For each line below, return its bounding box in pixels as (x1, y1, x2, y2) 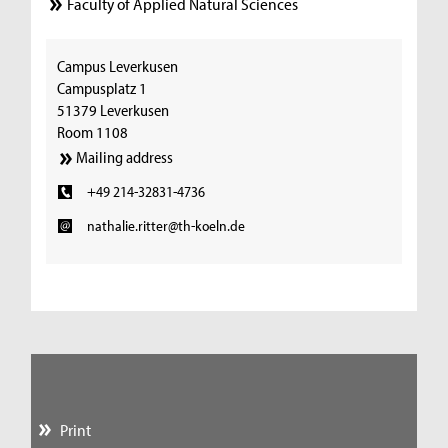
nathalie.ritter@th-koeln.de (86, 215, 245, 235)
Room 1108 (57, 121, 129, 142)
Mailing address (76, 147, 174, 168)
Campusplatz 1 (57, 77, 148, 98)
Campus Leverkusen (57, 55, 179, 76)
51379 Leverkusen (57, 99, 170, 120)
